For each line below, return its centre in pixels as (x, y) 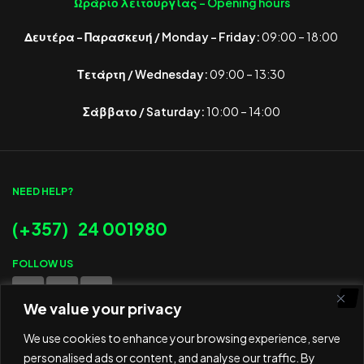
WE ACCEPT (43, 332)
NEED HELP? (43, 192)
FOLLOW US (43, 264)
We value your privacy (103, 308)
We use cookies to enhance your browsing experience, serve (182, 338)
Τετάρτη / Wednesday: (143, 74)
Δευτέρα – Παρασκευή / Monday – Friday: (143, 37)
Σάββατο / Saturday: (143, 112)
